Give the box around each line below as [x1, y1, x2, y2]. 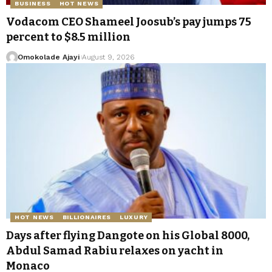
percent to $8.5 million [6, 30, 131, 44]
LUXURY [120, 214, 148, 221]
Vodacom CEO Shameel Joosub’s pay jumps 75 [6, 15, 251, 29]
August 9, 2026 [81, 52, 134, 61]
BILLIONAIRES [62, 214, 112, 221]
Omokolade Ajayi [17, 52, 80, 61]
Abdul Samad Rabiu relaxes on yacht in [6, 244, 223, 258]
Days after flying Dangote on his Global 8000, [6, 229, 250, 243]
